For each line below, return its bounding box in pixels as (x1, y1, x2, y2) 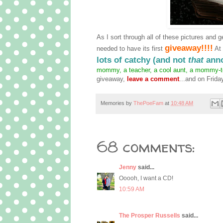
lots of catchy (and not (97, 54, 188, 65)
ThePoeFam (133, 100, 163, 106)
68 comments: (97, 136, 195, 157)
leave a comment (127, 75, 179, 83)
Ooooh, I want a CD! (119, 175, 173, 182)
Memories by (101, 100, 133, 106)
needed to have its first (97, 44, 165, 52)
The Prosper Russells (119, 212, 180, 220)
